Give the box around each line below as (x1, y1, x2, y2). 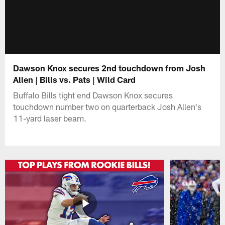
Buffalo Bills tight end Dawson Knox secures (13, 89, 173, 100)
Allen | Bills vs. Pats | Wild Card (13, 74, 136, 84)
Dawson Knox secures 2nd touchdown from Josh (13, 62, 206, 73)
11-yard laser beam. (13, 113, 87, 123)
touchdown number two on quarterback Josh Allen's (13, 101, 202, 111)
